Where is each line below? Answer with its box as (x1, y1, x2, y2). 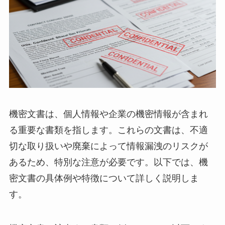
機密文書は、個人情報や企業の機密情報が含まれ (9, 108, 208, 119)
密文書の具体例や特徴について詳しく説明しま (9, 173, 199, 183)
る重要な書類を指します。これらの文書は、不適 (9, 125, 208, 135)
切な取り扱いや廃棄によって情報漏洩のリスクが (9, 141, 208, 151)
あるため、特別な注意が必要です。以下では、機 (9, 157, 208, 167)
